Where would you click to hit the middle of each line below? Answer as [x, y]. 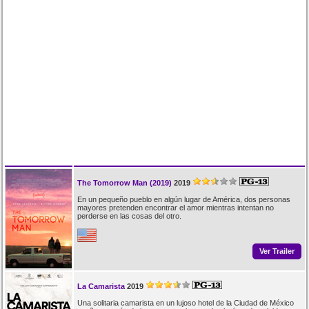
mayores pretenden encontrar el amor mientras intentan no [175, 207]
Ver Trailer [277, 251]
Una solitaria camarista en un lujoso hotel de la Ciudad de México [185, 302]
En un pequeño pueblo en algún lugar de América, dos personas [183, 199]
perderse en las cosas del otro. [129, 216]
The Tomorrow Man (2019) [124, 182]
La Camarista [101, 286]
